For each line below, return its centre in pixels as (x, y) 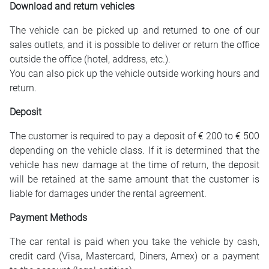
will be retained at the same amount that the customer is (134, 179)
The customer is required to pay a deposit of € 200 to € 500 (134, 136)
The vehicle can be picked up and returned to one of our (134, 30)
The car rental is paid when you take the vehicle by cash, (134, 242)
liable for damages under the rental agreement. (108, 194)
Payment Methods (50, 218)
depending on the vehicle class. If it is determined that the (134, 150)
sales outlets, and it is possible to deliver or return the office (134, 45)
